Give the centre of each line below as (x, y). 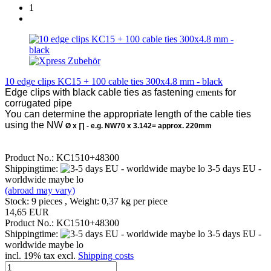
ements (209, 92)
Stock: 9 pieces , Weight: (53, 201)
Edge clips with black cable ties (73, 92)
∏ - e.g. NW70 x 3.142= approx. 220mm (145, 126)
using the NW (35, 125)
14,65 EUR (27, 212)
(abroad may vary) (40, 190)
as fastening (168, 92)
